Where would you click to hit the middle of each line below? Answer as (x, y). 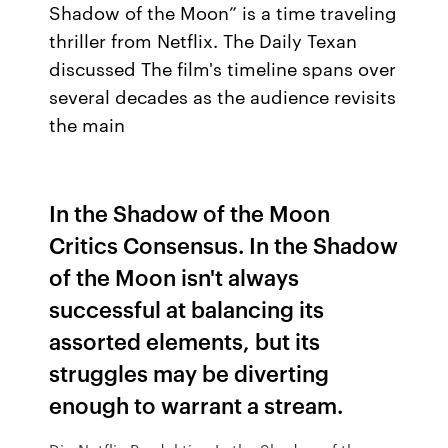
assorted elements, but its (185, 340)
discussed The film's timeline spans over (223, 68)
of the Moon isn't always (174, 276)
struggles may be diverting (189, 372)
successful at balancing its (187, 308)
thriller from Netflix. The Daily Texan (203, 40)
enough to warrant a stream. (196, 404)
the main (92, 124)
